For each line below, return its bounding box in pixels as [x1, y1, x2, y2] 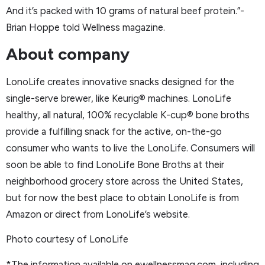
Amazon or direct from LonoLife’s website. [6, 208, 190, 220]
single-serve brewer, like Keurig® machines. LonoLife [6, 92, 231, 104]
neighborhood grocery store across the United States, [6, 174, 243, 187]
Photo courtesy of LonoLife [6, 233, 128, 245]
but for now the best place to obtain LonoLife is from [6, 191, 239, 203]
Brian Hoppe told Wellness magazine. [6, 21, 165, 34]
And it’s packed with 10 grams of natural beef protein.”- [6, 5, 244, 17]
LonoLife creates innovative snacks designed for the [6, 75, 234, 88]
